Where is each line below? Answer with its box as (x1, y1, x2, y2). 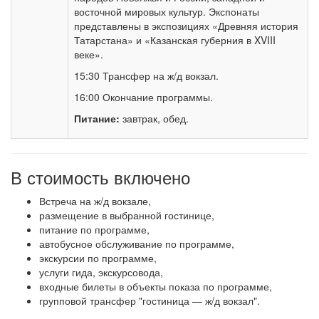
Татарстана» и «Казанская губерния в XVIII (74, 33, 276, 47)
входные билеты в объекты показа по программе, (39, 279, 272, 293)
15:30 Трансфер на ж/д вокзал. (74, 68, 219, 83)
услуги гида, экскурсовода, (39, 265, 163, 279)
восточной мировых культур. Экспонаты (74, 4, 259, 19)
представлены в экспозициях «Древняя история (74, 19, 298, 33)
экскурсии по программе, (39, 251, 157, 265)
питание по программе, (39, 222, 150, 236)
